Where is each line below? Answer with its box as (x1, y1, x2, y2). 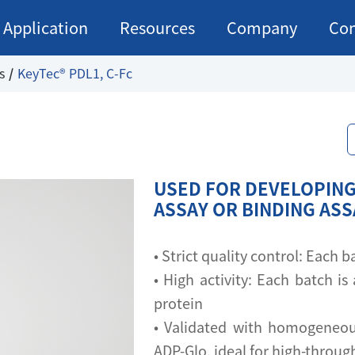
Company (227, 20, 297, 36)
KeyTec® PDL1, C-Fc (17, 67, 132, 80)
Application (3, 20, 88, 36)
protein (154, 296, 203, 311)
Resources (120, 20, 195, 36)
